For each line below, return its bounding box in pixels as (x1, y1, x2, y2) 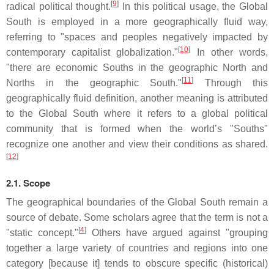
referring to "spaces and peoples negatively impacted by (6, 32, 268, 43)
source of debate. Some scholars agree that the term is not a (6, 212, 268, 223)
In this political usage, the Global (119, 1, 268, 12)
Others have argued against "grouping (86, 228, 268, 239)
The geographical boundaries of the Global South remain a (6, 197, 268, 208)
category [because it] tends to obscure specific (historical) (6, 258, 268, 269)
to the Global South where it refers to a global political (6, 108, 268, 119)
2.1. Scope (6, 176, 50, 190)
